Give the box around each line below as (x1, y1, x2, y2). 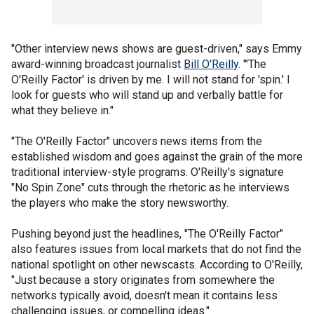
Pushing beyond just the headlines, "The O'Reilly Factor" (11, 227, 283, 240)
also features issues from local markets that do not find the (11, 243, 301, 256)
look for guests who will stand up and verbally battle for (11, 88, 283, 102)
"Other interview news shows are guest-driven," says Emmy (11, 42, 302, 55)
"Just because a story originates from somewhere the (11, 273, 275, 287)
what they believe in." (11, 104, 114, 117)
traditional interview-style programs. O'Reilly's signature (11, 165, 284, 179)
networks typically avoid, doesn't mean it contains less (11, 289, 278, 302)
